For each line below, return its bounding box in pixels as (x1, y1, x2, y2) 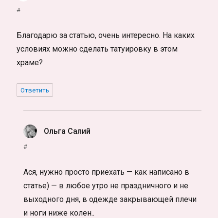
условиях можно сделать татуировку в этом (17, 44, 178, 54)
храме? (17, 58, 43, 68)
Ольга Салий (44, 127, 91, 136)
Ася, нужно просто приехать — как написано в (23, 167, 190, 177)
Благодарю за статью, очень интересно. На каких (17, 31, 195, 40)
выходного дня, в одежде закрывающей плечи (23, 195, 197, 204)
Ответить (20, 87, 50, 94)
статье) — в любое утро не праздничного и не (23, 181, 189, 191)
